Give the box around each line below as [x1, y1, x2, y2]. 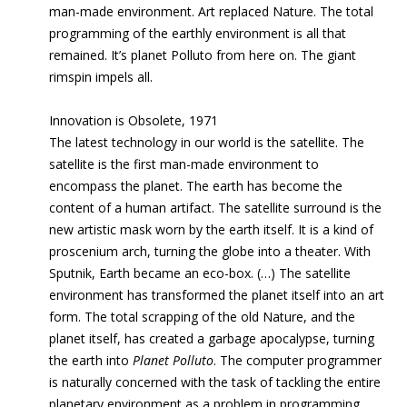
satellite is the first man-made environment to [49, 155, 319, 173]
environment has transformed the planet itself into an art [49, 286, 384, 303]
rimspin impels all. [49, 68, 153, 85]
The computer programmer [220, 352, 382, 369]
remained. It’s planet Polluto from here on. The [49, 46, 327, 64]
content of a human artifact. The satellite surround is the [49, 199, 382, 216]
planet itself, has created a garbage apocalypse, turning [49, 330, 374, 347]
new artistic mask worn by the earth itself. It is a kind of [49, 221, 373, 238]
